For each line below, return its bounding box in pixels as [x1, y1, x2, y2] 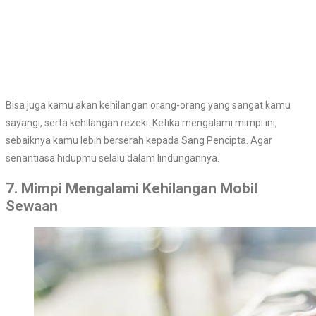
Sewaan [6, 197, 58, 214]
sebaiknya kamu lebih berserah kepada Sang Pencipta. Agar [6, 135, 272, 147]
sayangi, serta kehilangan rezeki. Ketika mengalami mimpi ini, [6, 117, 277, 129]
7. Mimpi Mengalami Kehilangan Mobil [6, 179, 257, 197]
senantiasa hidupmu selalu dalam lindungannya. [6, 152, 219, 164]
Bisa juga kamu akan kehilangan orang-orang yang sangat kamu [6, 99, 291, 111]
